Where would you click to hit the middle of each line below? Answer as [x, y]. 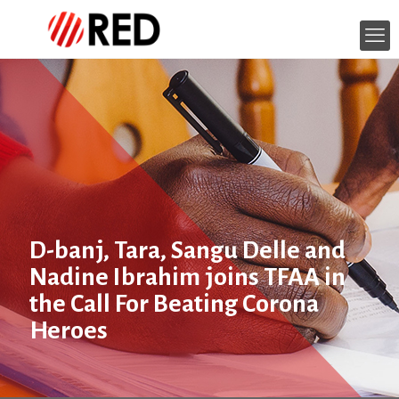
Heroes [69, 330]
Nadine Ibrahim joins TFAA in [187, 277]
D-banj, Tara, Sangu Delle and [187, 250]
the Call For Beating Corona [174, 304]
